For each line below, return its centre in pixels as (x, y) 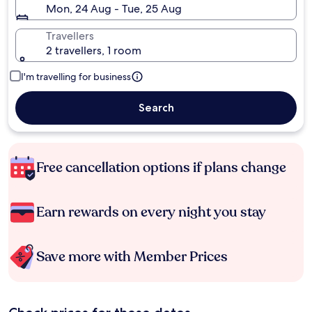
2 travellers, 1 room (94, 50)
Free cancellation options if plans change (161, 167)
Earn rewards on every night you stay (151, 212)
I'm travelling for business (76, 77)
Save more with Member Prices (132, 257)
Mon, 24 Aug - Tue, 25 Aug (114, 9)
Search (156, 108)
